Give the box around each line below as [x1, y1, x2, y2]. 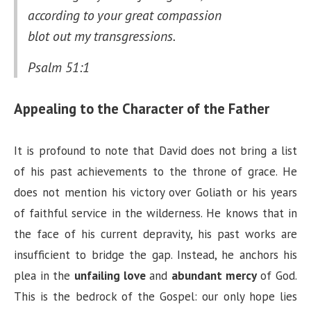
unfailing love [74, 268, 146, 284]
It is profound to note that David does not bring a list [14, 143, 297, 159]
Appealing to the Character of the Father [14, 99, 269, 119]
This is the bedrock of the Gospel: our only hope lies [14, 289, 297, 305]
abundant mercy [171, 268, 257, 284]
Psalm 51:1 [28, 58, 90, 76]
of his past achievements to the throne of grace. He [14, 164, 297, 180]
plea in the [14, 268, 74, 284]
